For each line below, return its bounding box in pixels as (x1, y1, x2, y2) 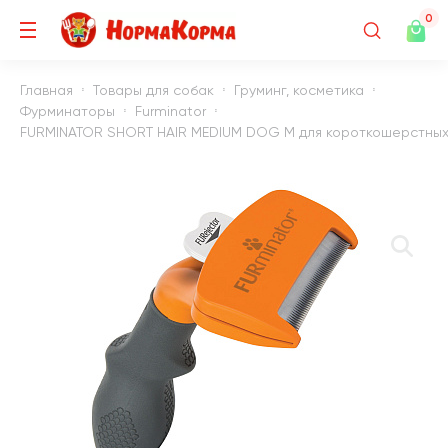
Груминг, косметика (234, 81, 364, 98)
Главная (20, 81, 73, 98)
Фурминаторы (20, 102, 115, 119)
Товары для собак (93, 81, 214, 98)
